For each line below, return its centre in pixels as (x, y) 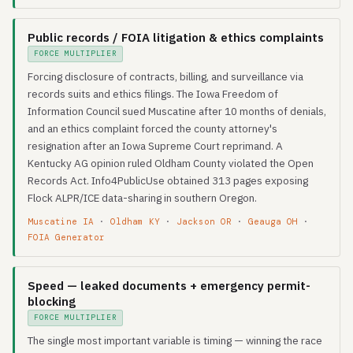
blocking (52, 301)
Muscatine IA (61, 221)
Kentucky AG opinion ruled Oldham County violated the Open (171, 163)
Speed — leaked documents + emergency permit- (169, 286)
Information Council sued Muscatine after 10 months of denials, (177, 111)
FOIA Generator (66, 237)
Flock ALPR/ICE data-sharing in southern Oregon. (142, 198)
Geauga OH (273, 221)
